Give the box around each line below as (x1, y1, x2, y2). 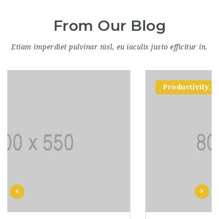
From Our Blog (53, 17, 166, 35)
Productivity (34, 83, 80, 91)
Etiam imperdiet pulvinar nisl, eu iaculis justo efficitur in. (11, 43, 208, 51)
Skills (84, 83, 106, 91)
